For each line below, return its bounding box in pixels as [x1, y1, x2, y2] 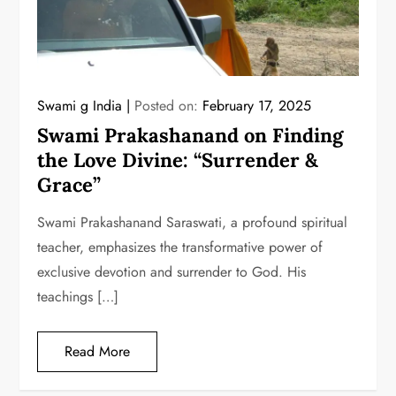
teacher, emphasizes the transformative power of [37, 237, 324, 258]
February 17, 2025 [202, 95, 312, 117]
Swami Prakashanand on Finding [37, 123, 344, 148]
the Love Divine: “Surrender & [37, 148, 319, 173]
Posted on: [134, 95, 203, 117]
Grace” [37, 172, 102, 198]
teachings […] [37, 286, 119, 308]
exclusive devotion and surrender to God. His [37, 262, 307, 283]
